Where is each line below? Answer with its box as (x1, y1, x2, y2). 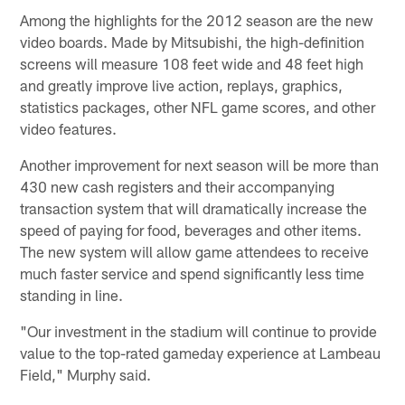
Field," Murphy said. (20, 364, 152, 383)
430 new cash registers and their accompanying (20, 176, 335, 195)
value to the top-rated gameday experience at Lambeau (20, 343, 381, 362)
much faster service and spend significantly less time (20, 263, 365, 282)
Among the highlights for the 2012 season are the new (20, 10, 374, 29)
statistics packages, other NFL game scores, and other (20, 97, 376, 116)
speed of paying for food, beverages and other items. (20, 220, 363, 239)
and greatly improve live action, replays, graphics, (20, 75, 344, 94)
